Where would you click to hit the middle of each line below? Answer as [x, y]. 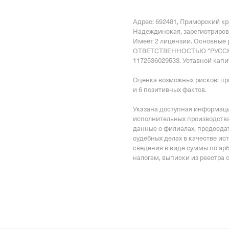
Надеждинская [157, 32]
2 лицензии [173, 41]
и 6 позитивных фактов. [170, 90]
